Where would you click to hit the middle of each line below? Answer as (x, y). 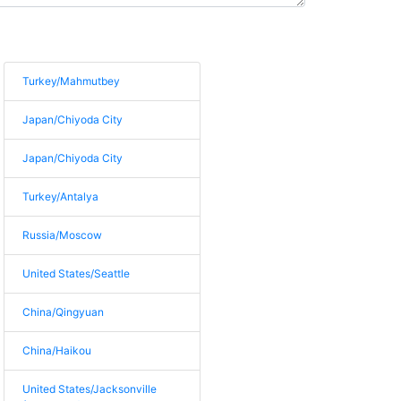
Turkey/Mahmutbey (72, 81)
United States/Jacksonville (90, 389)
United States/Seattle (77, 273)
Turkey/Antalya (61, 196)
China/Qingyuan (64, 312)
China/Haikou (57, 350)
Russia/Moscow (63, 235)
